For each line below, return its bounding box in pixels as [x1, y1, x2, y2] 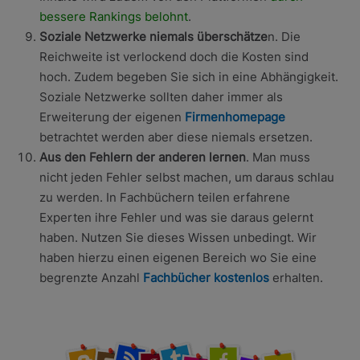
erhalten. [268, 269, 323, 285]
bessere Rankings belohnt [39, 8, 188, 24]
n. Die [267, 28, 301, 44]
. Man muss [245, 149, 310, 165]
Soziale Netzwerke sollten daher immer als [39, 88, 283, 104]
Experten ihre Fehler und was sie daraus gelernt [39, 209, 313, 225]
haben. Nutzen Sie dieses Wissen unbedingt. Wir [39, 229, 317, 245]
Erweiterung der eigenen [39, 108, 185, 125]
